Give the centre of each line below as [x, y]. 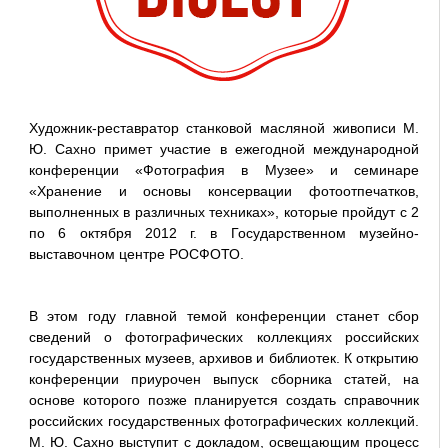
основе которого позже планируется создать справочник [224, 400]
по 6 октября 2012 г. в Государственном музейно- [224, 233]
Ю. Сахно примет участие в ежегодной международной [224, 149]
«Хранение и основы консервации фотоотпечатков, [224, 191]
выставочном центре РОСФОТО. [136, 254]
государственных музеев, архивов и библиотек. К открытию [224, 358]
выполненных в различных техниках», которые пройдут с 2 [224, 212]
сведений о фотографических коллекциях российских [224, 337]
